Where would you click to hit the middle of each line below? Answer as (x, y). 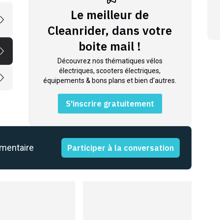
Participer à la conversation (121, 148)
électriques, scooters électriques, (110, 71)
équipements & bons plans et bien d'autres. (110, 81)
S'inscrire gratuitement (110, 104)
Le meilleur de (110, 15)
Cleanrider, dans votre (110, 31)
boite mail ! (110, 46)
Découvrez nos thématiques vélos (110, 61)
